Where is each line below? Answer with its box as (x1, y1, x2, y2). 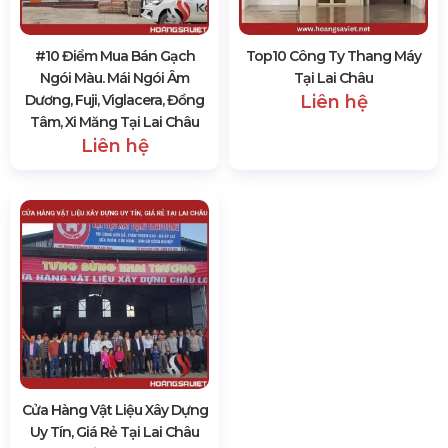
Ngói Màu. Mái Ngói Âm (40, 69, 189, 87)
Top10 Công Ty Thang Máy (246, 47, 421, 65)
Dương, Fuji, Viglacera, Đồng (25, 91, 204, 109)
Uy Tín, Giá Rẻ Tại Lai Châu (30, 423, 199, 441)
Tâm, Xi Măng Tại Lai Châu (30, 113, 199, 131)
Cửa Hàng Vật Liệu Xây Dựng (21, 401, 208, 419)
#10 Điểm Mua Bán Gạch (34, 47, 195, 65)
